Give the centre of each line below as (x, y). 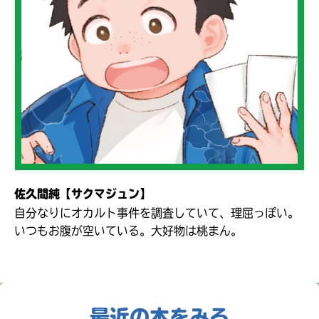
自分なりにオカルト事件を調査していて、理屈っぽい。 (157, 213)
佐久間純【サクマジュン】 (83, 193)
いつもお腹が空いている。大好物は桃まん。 (128, 230)
